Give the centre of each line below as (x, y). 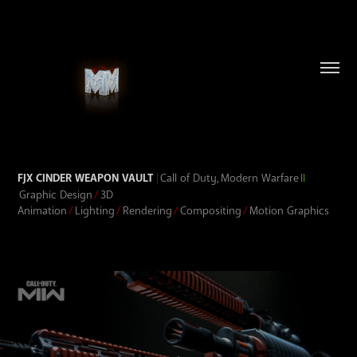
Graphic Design (56, 194)
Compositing (212, 210)
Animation (43, 210)
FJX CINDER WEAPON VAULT (86, 178)
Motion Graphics (290, 210)
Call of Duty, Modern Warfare (231, 177)
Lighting (96, 210)
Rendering (149, 210)
